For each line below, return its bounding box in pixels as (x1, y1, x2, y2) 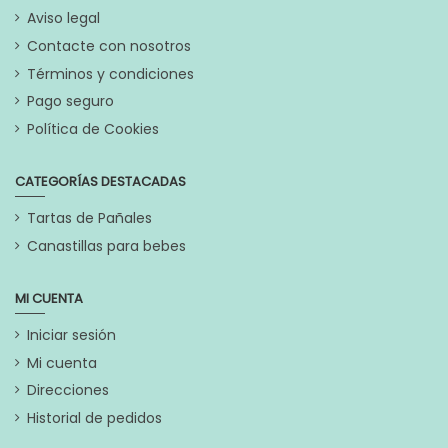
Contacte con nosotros (27, 36, 191, 57)
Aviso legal (27, 8, 100, 29)
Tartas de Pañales (27, 208, 152, 229)
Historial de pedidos (27, 407, 162, 428)
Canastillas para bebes (27, 235, 186, 256)
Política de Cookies (27, 118, 159, 139)
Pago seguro (27, 91, 114, 112)
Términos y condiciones (27, 63, 194, 84)
